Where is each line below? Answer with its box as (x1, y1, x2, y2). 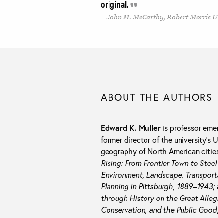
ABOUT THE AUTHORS (101, 91, 213, 104)
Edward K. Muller (101, 123, 161, 133)
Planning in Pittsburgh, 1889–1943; (101, 181, 215, 192)
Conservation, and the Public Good (101, 204, 217, 215)
